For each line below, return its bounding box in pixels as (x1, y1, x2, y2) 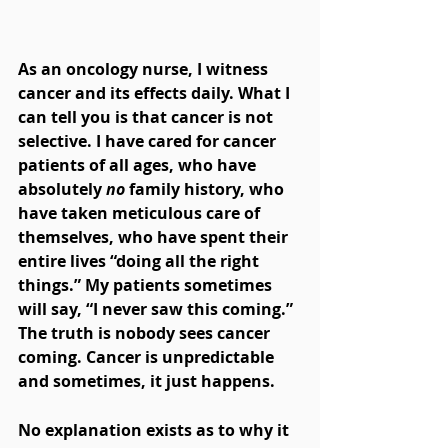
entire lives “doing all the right (18, 250, 263, 273)
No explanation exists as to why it (18, 419, 293, 442)
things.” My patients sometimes (18, 274, 276, 297)
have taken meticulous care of (18, 202, 264, 225)
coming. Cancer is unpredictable (18, 346, 278, 369)
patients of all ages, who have (18, 154, 260, 177)
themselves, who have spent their (18, 226, 292, 249)
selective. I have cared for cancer (18, 130, 280, 153)
